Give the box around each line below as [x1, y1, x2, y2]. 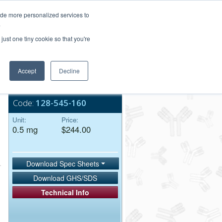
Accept [18, 66, 36, 75]
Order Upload [83, 24, 116, 32]
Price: [61, 115, 78, 124]
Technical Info [41, 187, 90, 198]
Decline [59, 66, 80, 75]
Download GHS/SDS [33, 173, 98, 183]
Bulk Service [36, 74, 70, 83]
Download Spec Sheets [26, 159, 101, 168]
